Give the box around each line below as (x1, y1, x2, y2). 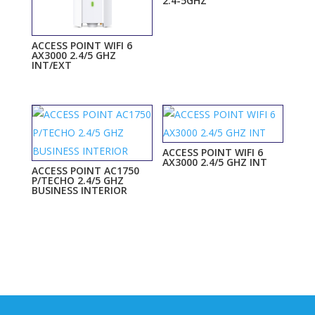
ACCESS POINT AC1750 (31, 163, 139, 177)
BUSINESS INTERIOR (31, 183, 127, 197)
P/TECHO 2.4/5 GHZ (31, 173, 124, 187)
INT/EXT (31, 58, 72, 72)
